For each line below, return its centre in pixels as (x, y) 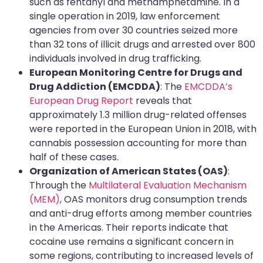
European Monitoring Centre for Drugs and (136, 72)
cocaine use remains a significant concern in (131, 241)
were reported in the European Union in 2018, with (143, 129)
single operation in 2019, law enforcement (125, 16)
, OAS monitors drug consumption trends (154, 199)
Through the (59, 185)
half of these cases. (74, 157)
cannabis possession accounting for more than (138, 143)
